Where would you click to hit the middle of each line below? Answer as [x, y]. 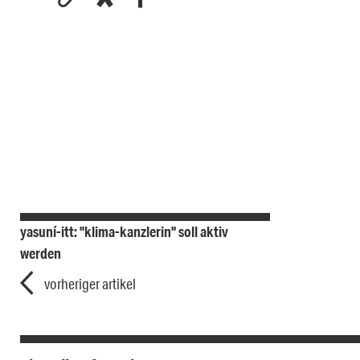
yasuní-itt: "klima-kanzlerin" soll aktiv [124, 232]
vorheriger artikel [90, 284]
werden [41, 254]
